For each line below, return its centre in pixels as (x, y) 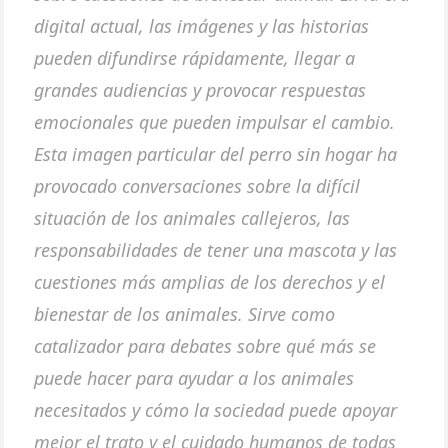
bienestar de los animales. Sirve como (185, 314)
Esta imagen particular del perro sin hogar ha (216, 154)
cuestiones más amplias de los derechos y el (210, 282)
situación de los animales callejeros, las (192, 218)
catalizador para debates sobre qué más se (205, 346)
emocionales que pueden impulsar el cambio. (215, 122)
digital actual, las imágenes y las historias (202, 26)
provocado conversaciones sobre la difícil (197, 186)
